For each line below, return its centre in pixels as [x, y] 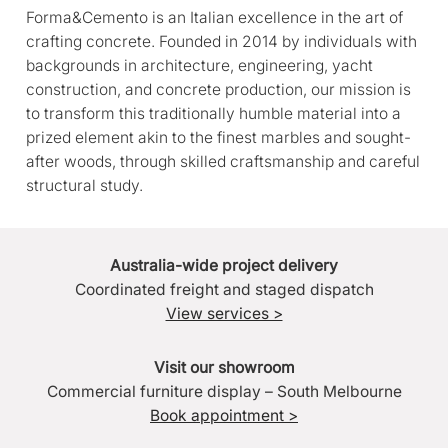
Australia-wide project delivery [224, 265]
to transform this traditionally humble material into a [214, 113]
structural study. [85, 185]
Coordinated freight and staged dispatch [224, 289]
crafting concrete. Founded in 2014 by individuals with [222, 41]
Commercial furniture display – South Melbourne [224, 391]
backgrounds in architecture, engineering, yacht [200, 65]
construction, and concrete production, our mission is [219, 89]
